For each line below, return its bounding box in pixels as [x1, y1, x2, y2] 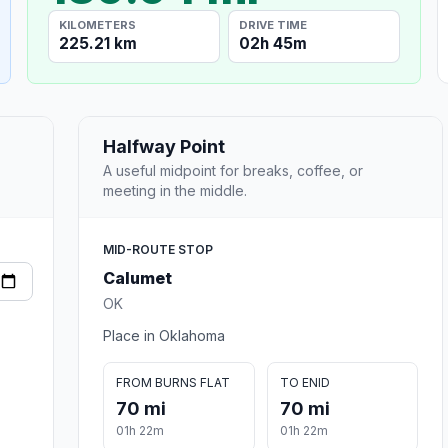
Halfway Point [103, 135, 225, 157]
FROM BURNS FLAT [116, 374, 230, 390]
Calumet [103, 267, 172, 288]
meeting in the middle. [103, 181, 247, 199]
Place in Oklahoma [103, 326, 225, 344]
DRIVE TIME [239, 17, 308, 32]
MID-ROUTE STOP [103, 241, 213, 257]
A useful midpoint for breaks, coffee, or [103, 161, 363, 179]
